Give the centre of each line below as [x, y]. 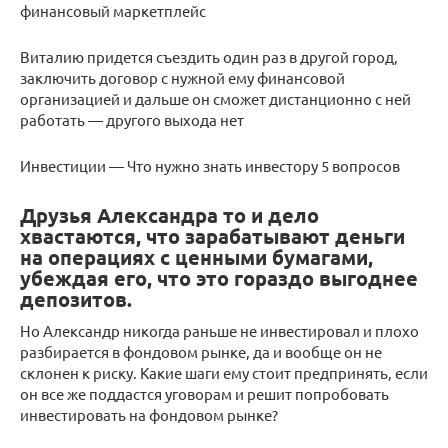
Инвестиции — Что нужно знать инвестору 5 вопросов [210, 165]
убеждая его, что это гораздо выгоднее [219, 278]
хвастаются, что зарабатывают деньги [212, 236]
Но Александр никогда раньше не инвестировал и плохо [219, 330]
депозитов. [76, 299]
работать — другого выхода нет [132, 119]
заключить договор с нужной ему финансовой [182, 77]
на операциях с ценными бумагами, [196, 257]
